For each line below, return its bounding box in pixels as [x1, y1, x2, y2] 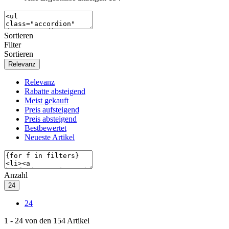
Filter [4, 40, 21, 49]
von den [23, 216, 53, 225]
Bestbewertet [25, 123, 66, 132]
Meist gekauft [25, 96, 68, 105]
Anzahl [4, 170, 28, 179]
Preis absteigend [25, 114, 77, 123]
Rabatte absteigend [25, 86, 85, 96]
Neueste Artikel [25, 132, 75, 142]
